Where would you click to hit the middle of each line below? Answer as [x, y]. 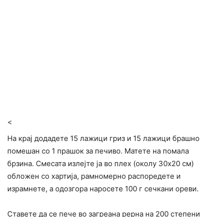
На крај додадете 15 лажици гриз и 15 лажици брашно [103, 139]
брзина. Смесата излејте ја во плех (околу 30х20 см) [101, 164]
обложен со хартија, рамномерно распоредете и [94, 176]
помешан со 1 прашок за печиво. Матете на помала [98, 151]
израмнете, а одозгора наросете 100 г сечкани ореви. [103, 189]
